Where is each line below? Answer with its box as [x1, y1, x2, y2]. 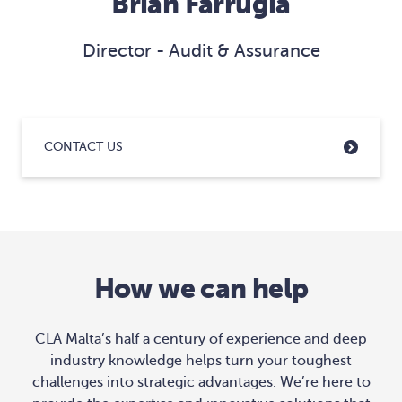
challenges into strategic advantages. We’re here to [31, 374, 371, 390]
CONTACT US [44, 140, 123, 153]
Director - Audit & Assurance [82, 40, 320, 61]
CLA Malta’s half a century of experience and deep [35, 331, 367, 347]
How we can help [93, 273, 309, 304]
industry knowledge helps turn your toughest [50, 353, 352, 369]
